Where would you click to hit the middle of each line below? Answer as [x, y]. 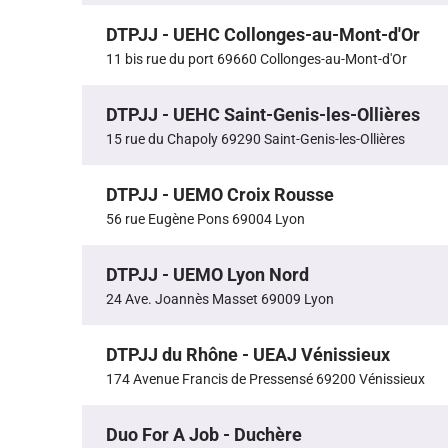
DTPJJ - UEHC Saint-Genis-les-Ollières [263, 115]
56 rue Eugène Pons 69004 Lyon [205, 219]
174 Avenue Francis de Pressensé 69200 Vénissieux [265, 379]
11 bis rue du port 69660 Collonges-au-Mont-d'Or [256, 59]
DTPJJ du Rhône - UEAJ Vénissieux [248, 355]
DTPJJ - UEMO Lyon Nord [207, 275]
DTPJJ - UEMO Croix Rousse [220, 195]
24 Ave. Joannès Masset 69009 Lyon [220, 299]
